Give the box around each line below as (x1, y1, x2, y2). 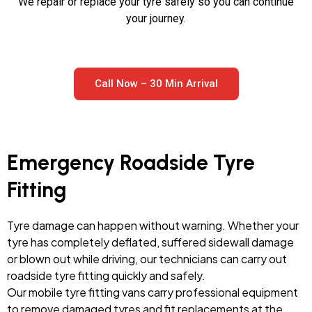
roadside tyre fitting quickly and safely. (7, 267, 205, 283)
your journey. (126, 11, 186, 25)
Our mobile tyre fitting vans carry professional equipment (7, 284, 298, 299)
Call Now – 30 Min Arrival (94, 77, 218, 90)
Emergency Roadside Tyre (7, 149, 255, 175)
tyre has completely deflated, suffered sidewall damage (7, 234, 294, 249)
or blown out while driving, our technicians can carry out (7, 251, 287, 266)
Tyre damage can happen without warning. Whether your (7, 217, 299, 233)
